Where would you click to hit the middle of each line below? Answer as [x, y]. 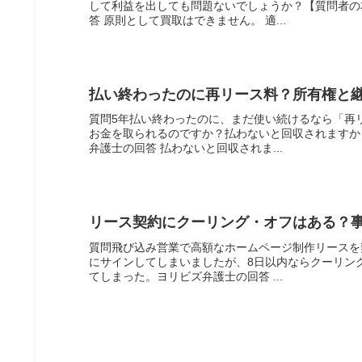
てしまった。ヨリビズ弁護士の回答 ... [186, 276]
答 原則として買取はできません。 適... [188, 20]
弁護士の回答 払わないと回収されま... [186, 148]
